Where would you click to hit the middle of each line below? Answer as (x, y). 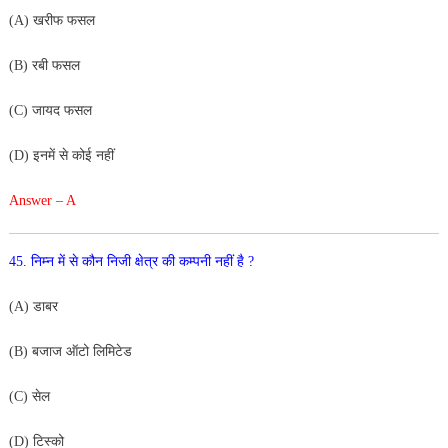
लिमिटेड (112, 351)
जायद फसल (61, 110)
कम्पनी (196, 261)
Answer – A (42, 200)
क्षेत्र (148, 261)
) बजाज (44, 351)
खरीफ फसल (63, 20)
